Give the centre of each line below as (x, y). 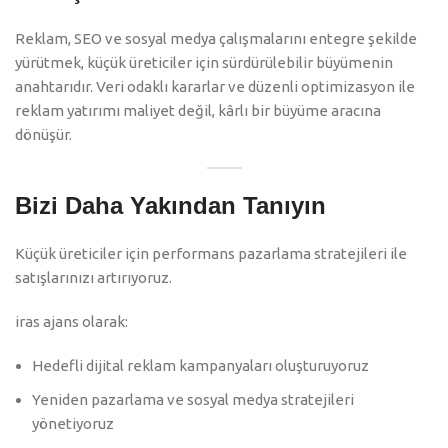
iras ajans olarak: (71, 322)
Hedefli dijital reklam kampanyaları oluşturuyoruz (200, 366)
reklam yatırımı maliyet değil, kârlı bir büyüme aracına (198, 111)
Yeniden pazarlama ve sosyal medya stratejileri (193, 400)
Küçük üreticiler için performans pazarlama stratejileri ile (211, 254)
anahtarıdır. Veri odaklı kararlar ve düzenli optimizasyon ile (215, 87)
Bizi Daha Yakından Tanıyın (170, 206)
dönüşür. (43, 135)
